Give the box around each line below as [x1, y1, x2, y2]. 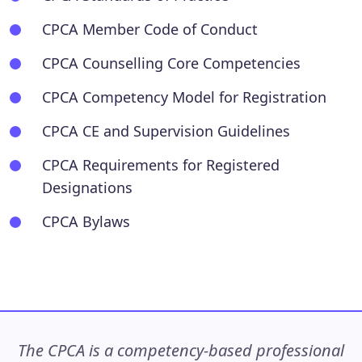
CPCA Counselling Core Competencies [42, 53, 301, 73]
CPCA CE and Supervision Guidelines [42, 121, 290, 141]
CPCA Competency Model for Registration [42, 87, 326, 107]
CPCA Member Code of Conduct [42, 19, 258, 39]
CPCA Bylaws [42, 212, 130, 231]
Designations [42, 178, 133, 197]
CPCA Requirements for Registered [42, 155, 280, 175]
